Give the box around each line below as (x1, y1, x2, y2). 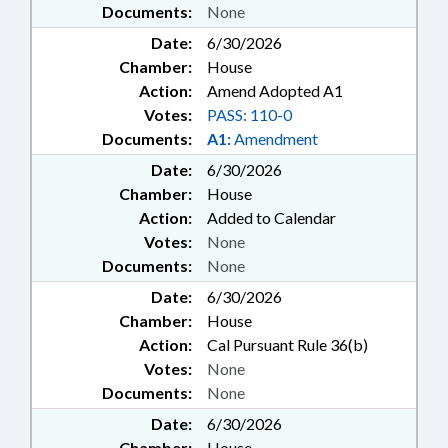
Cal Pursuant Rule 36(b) (207, 335, 368, 355)
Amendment (231, 129, 318, 149)
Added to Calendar (207, 208, 336, 228)
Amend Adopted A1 (207, 81, 343, 101)
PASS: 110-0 (207, 105, 292, 125)
